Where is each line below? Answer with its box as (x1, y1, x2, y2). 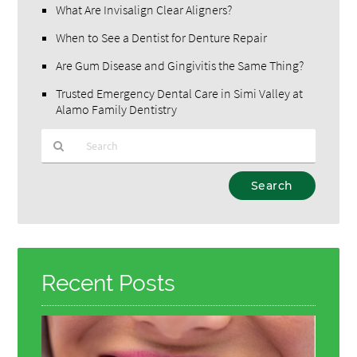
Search (41, 204, 73, 219)
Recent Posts (41, 269, 176, 296)
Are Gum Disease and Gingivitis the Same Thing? (56, 57, 304, 73)
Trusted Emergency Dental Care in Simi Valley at (56, 84, 304, 101)
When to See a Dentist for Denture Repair (56, 29, 268, 45)
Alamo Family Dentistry (56, 100, 178, 117)
